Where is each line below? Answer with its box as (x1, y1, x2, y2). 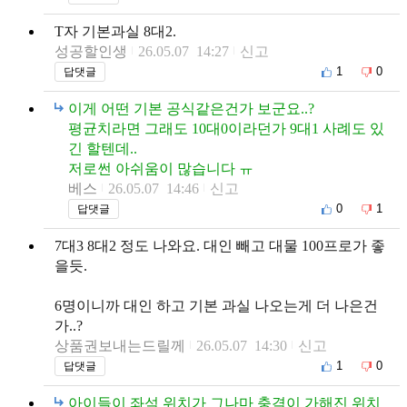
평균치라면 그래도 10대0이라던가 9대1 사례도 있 (68, 120, 384, 136)
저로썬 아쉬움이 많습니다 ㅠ (68, 160, 253, 176)
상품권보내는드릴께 (55, 337, 185, 353)
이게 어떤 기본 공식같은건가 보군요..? (68, 100, 314, 116)
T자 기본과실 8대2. (55, 23, 176, 39)
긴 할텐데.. (68, 140, 137, 156)
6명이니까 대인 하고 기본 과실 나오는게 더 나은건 (55, 297, 378, 313)
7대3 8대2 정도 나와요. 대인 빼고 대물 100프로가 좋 (55, 237, 385, 253)
